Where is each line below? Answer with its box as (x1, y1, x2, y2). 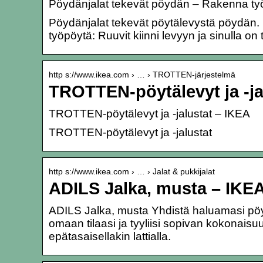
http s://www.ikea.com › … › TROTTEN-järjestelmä (49, 69, 235, 79)
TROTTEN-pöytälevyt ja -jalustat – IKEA (49, 107, 250, 120)
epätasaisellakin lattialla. (49, 230, 171, 242)
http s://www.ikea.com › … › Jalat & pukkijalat (49, 166, 215, 176)
